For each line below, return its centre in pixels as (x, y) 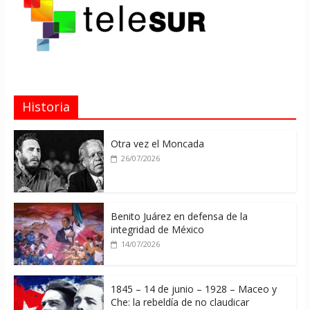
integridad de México (157, 229)
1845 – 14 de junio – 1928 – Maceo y (193, 289)
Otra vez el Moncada (157, 143)
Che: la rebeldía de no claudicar (180, 302)
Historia (46, 106)
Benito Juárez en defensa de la (179, 216)
